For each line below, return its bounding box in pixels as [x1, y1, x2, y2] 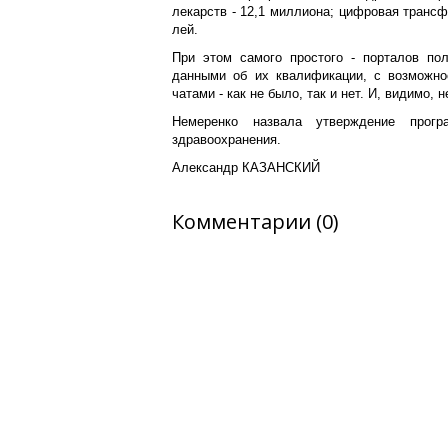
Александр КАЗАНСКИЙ [172, 160, 320, 175]
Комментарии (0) [172, 208, 339, 235]
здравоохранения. [172, 132, 285, 147]
